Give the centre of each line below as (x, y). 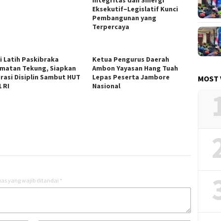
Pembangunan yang (125, 18)
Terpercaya (111, 26)
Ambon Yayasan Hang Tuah (135, 68)
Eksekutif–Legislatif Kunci (135, 9)
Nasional (107, 86)
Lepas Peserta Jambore (131, 77)
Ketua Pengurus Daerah (131, 59)
